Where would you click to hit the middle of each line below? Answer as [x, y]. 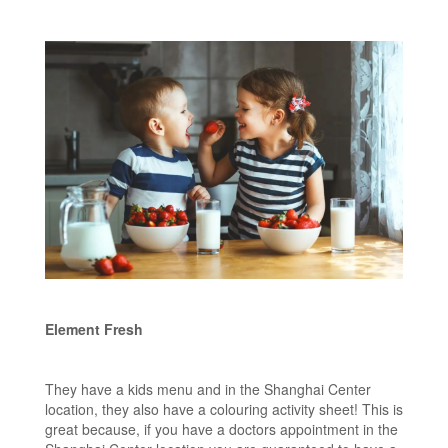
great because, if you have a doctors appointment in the [221, 429]
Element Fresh [94, 329]
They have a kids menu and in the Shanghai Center [208, 389]
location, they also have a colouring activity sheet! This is [224, 409]
